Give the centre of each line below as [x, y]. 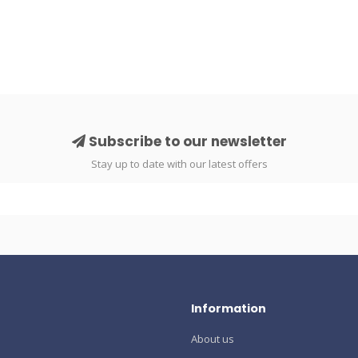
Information [229, 308]
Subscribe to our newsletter [186, 141]
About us [213, 338]
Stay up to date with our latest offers [179, 163]
